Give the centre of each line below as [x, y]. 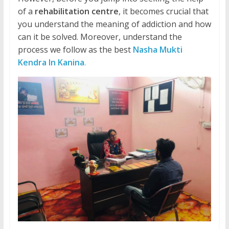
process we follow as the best [75, 50]
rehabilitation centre [76, 12]
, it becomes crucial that [163, 12]
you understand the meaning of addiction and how [114, 24]
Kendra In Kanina [51, 63]
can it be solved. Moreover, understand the [100, 37]
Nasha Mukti [157, 50]
